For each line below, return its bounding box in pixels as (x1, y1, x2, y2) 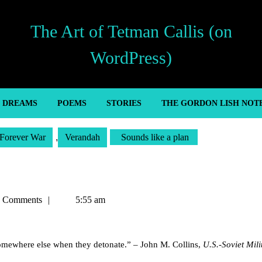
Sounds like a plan (119, 132, 189, 142)
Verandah (65, 132, 100, 142)
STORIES (106, 99, 142, 108)
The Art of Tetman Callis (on (30, 21, 232, 41)
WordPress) (90, 47, 172, 67)
